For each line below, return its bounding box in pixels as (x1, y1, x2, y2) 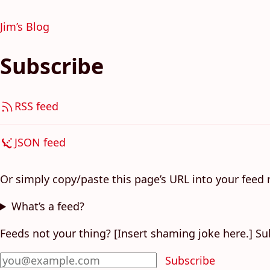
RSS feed (14, 99, 58, 113)
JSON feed (14, 135, 66, 149)
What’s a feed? (11, 199, 85, 213)
